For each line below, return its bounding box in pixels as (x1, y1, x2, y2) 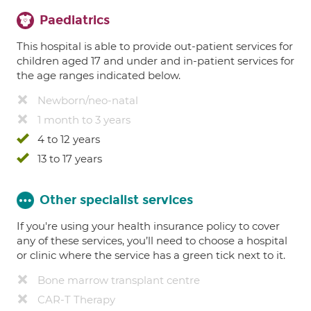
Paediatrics (40, 12, 110, 28)
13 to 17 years (37, 152, 102, 165)
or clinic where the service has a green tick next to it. (17, 249, 285, 262)
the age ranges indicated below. (17, 69, 180, 82)
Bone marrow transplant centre (37, 274, 200, 287)
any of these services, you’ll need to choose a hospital (17, 234, 287, 247)
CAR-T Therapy (37, 293, 115, 306)
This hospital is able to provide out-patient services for (17, 40, 293, 53)
